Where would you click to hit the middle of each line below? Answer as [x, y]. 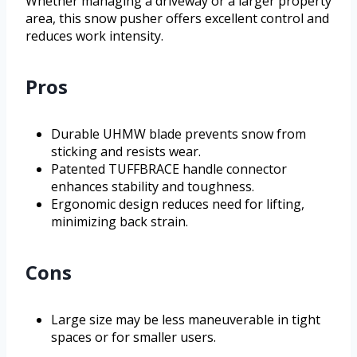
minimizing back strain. [120, 222]
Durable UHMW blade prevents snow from [178, 134]
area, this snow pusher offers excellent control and [177, 19]
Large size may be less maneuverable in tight [186, 320]
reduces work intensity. [94, 36]
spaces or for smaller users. [133, 337]
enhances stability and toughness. [153, 187]
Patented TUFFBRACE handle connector [169, 169]
